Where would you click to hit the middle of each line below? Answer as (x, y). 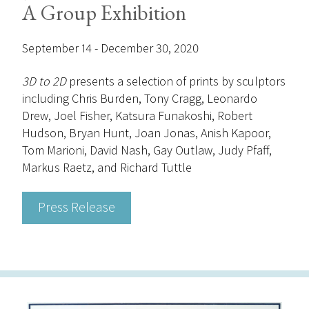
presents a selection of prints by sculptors (177, 81)
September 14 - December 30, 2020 (110, 48)
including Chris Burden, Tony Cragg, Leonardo (140, 99)
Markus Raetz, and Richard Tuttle (107, 168)
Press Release (77, 206)
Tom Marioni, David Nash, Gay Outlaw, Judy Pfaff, (147, 150)
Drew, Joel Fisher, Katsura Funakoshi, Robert (137, 116)
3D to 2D (46, 81)
